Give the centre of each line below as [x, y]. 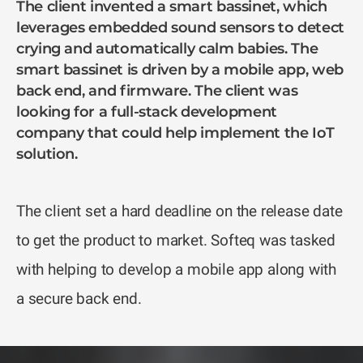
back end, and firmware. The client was [157, 91]
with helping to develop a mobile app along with [177, 270]
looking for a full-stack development [147, 112]
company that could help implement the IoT [175, 133]
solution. [47, 154]
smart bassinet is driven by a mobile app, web [180, 70]
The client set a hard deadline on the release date [179, 211]
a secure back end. [79, 299]
